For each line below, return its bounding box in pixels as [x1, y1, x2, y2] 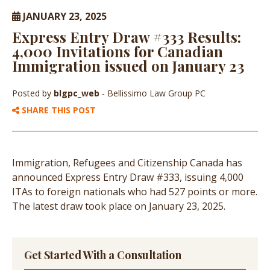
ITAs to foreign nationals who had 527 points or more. [12, 185, 257, 199]
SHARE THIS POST [19, 104, 96, 116]
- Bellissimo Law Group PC [102, 87, 206, 99]
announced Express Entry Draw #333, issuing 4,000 [12, 171, 243, 184]
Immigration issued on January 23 [12, 56, 244, 76]
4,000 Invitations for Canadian [12, 42, 223, 61]
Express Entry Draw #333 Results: [12, 27, 241, 47]
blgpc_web [54, 87, 102, 99]
